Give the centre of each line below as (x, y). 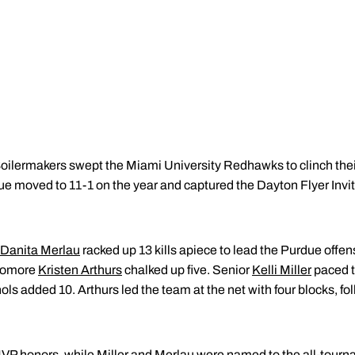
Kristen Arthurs (80, 270)
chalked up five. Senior (187, 270)
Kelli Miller (282, 270)
